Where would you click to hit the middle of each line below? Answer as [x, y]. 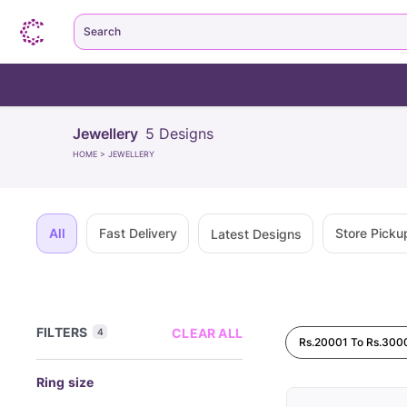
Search [102, 31]
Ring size [65, 382]
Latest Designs [256, 233]
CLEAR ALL [207, 333]
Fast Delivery [138, 233]
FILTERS [62, 332]
